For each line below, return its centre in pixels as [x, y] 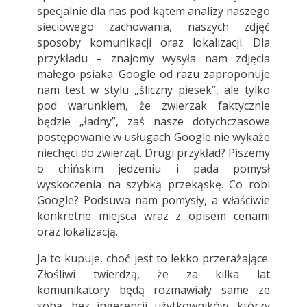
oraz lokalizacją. [77, 232]
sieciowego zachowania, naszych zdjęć [153, 27]
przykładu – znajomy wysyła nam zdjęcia [153, 59]
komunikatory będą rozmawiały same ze [153, 290]
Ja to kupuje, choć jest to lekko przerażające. [153, 259]
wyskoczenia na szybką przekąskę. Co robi [153, 185]
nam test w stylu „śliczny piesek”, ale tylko [153, 90]
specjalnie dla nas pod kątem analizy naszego [153, 11]
